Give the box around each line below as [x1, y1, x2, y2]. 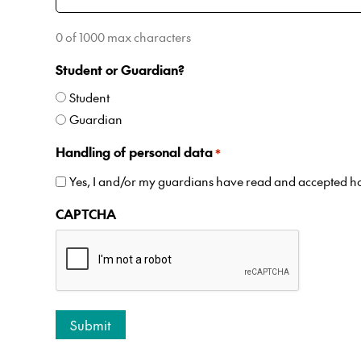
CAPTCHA [56, 205, 116, 223]
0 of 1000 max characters [56, 27, 191, 45]
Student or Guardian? [56, 60, 185, 78]
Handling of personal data [56, 143, 213, 161]
